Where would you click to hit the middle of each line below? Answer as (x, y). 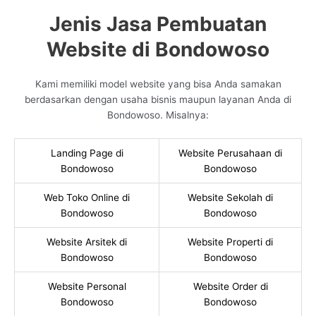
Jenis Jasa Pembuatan (158, 24)
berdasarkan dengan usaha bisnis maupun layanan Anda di (158, 100)
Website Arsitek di (87, 242)
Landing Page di (87, 153)
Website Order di (230, 286)
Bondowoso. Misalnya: (158, 115)
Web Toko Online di (87, 197)
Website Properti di (230, 242)
